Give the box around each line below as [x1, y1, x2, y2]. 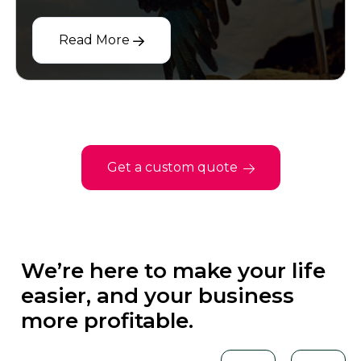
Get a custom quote [106, 160, 241, 176]
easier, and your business [21, 283, 295, 309]
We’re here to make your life [21, 258, 326, 284]
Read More [58, 32, 133, 48]
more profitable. [21, 308, 194, 334]
